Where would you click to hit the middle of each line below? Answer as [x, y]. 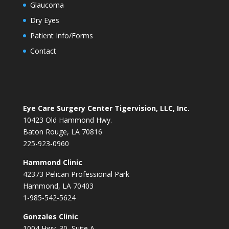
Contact [43, 51]
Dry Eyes [44, 20]
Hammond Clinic [52, 163]
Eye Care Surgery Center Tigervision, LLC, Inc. [106, 108]
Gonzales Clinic [50, 217]
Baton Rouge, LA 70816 [62, 132]
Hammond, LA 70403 [58, 186]
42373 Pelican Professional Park [76, 174]
